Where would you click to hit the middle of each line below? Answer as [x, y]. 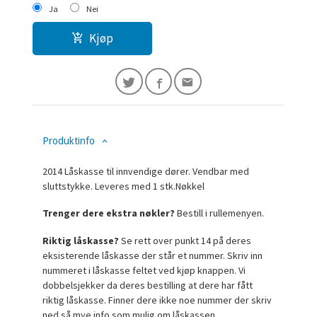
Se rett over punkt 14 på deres [185, 240]
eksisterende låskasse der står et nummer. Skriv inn [153, 255]
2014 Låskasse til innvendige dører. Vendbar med [146, 171]
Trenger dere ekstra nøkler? [110, 213]
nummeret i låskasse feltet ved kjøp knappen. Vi [144, 270]
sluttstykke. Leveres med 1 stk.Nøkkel [124, 186]
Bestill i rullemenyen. [221, 213]
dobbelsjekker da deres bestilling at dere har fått [148, 285]
